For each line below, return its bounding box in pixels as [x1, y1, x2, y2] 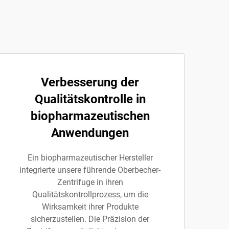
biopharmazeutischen [30, 109, 150, 123]
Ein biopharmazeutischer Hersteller [27, 153, 153, 163]
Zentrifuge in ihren [57, 177, 123, 187]
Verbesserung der [41, 75, 139, 89]
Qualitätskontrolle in [34, 92, 146, 106]
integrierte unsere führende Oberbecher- [19, 165, 161, 175]
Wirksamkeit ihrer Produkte [41, 202, 139, 212]
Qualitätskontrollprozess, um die [32, 190, 148, 199]
